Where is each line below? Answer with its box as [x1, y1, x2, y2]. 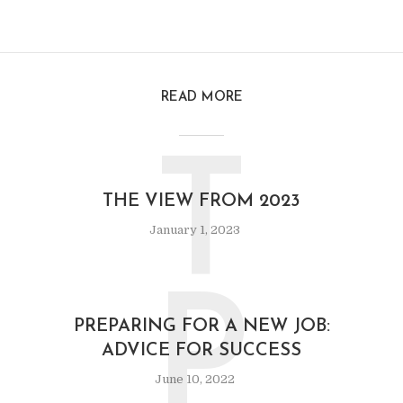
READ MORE [160, 91, 243, 105]
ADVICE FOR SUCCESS [102, 342, 301, 361]
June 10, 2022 [155, 372, 235, 387]
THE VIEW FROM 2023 [103, 193, 300, 211]
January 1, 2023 [149, 223, 240, 237]
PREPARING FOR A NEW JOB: [73, 318, 330, 336]
